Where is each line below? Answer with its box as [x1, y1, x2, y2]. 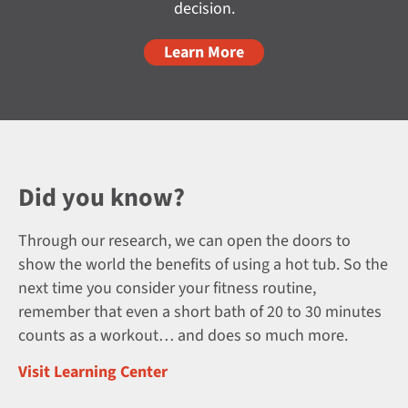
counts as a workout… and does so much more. [18, 323, 348, 347]
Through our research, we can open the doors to [18, 229, 351, 252]
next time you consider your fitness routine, [18, 276, 316, 300]
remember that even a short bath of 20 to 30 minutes [18, 300, 382, 323]
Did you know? [18, 178, 185, 216]
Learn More [164, 40, 244, 64]
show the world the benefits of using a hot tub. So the [18, 252, 388, 276]
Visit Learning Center [18, 361, 168, 384]
